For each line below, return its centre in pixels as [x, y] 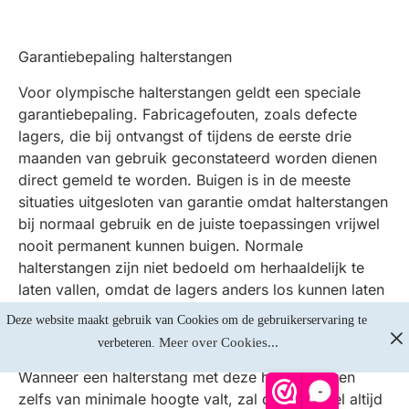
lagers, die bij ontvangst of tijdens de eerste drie [185, 136]
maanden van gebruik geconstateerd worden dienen [198, 158]
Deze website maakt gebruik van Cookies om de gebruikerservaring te [186, 320]
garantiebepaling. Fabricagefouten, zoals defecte [188, 114]
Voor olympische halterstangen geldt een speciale [189, 92]
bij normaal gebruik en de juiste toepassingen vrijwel [199, 224]
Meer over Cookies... [219, 342]
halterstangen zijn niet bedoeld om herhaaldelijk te [191, 267]
